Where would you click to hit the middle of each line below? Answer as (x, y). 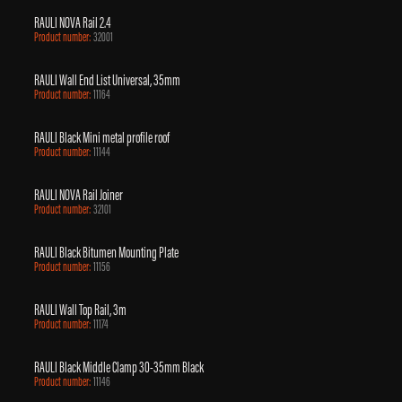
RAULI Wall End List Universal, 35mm (107, 79)
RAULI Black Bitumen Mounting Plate (106, 252)
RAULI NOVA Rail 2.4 (72, 22)
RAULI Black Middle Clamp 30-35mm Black (118, 367)
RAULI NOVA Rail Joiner (78, 194)
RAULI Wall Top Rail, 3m (80, 309)
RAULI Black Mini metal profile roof (101, 137)
